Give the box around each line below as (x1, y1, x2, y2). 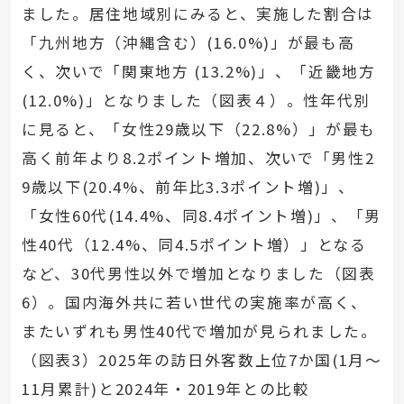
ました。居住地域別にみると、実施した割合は (21, 3, 374, 25)
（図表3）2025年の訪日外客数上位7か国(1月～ (21, 349, 382, 372)
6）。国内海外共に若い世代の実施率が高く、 (21, 291, 368, 314)
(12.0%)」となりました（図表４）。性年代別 (21, 89, 372, 112)
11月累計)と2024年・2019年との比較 (21, 378, 310, 400)
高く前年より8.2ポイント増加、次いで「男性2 (21, 147, 375, 170)
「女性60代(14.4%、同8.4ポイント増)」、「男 (21, 205, 382, 227)
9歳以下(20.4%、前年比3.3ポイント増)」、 (21, 176, 355, 198)
